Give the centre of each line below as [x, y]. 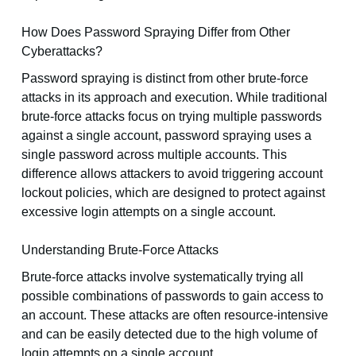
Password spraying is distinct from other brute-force [164, 79]
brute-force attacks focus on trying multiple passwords [171, 117]
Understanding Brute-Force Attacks [120, 250]
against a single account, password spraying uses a [166, 136]
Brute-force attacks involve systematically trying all [162, 277]
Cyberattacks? [62, 52]
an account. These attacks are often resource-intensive [174, 315]
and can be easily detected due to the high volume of [169, 335]
